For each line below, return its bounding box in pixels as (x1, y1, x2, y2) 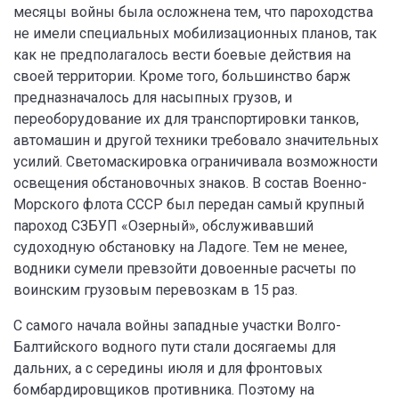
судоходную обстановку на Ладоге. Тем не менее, (13, 239, 347, 256)
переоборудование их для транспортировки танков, (13, 110, 359, 127)
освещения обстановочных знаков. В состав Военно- (13, 175, 367, 191)
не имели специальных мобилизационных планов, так (13, 25, 377, 42)
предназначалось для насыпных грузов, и (13, 89, 292, 106)
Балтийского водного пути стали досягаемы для (13, 338, 336, 355)
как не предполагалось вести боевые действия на (13, 46, 351, 63)
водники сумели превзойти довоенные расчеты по (13, 260, 356, 277)
